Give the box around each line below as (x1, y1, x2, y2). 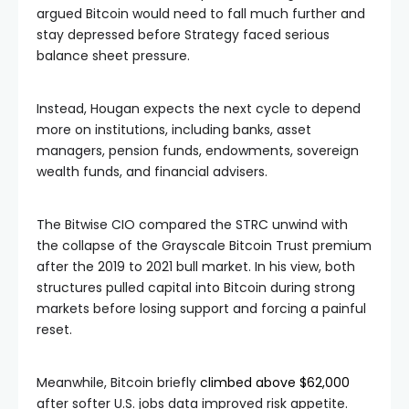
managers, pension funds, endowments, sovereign (37, 141, 359, 160)
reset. (37, 320, 72, 339)
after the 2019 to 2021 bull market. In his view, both (37, 257, 355, 276)
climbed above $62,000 (200, 372, 350, 392)
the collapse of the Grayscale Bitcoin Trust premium (37, 236, 372, 255)
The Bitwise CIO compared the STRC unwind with (37, 215, 348, 234)
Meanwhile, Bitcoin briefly (37, 372, 200, 392)
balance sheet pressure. (37, 46, 190, 65)
